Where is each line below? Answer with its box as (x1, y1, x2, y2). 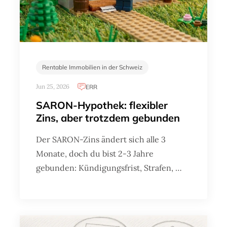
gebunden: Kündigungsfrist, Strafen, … (36, 163, 182, 173)
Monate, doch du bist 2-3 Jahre (36, 148, 154, 159)
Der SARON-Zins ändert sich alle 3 (36, 134, 166, 145)
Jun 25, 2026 (36, 83, 69, 91)
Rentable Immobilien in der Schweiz (42, 63, 142, 71)
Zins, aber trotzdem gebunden (36, 111, 180, 125)
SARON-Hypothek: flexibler (36, 99, 168, 112)
